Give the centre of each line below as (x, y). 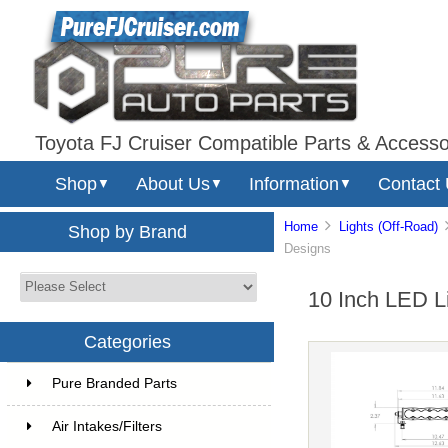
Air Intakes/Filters (106, 426)
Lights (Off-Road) (389, 227)
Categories (128, 341)
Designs (308, 249)
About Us (173, 183)
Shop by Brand (128, 231)
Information (294, 183)
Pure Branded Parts (114, 383)
